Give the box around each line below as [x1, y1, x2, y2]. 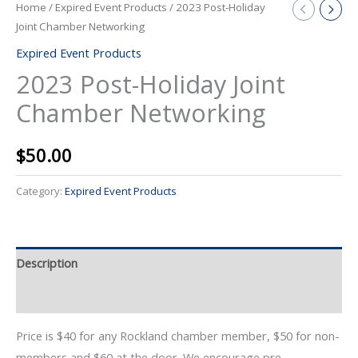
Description [16, 255, 78, 272]
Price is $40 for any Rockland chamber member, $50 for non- [16, 327, 340, 344]
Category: [16, 183, 65, 198]
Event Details [16, 288, 86, 304]
